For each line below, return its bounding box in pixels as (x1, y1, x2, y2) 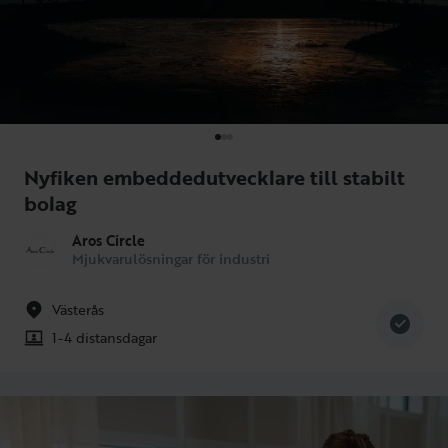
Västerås (52, 298, 104, 320)
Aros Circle (72, 229, 145, 251)
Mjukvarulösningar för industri (72, 247, 270, 269)
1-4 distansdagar (52, 326, 157, 348)
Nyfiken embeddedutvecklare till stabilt (24, 161, 405, 192)
